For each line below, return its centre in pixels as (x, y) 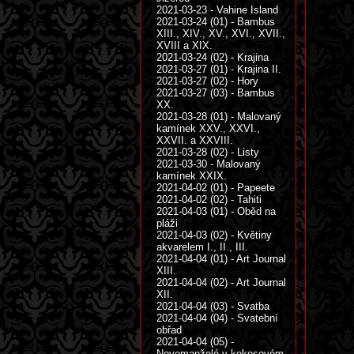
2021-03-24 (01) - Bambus (216, 22)
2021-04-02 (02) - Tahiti (209, 200)
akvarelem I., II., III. (202, 247)
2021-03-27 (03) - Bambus (216, 93)
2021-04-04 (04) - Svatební (217, 318)
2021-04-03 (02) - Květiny (214, 235)
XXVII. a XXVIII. (195, 140)
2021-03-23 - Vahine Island (217, 10)
